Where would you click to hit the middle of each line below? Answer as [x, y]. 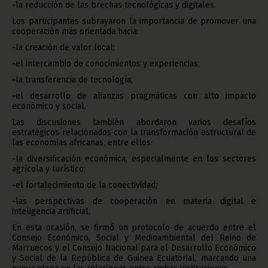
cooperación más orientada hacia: [75, 31]
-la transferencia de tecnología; [72, 80]
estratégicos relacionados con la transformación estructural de [134, 133]
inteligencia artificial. [51, 211]
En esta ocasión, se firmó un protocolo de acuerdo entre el [134, 228]
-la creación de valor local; [63, 48]
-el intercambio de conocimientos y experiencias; [106, 64]
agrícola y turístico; [49, 169]
